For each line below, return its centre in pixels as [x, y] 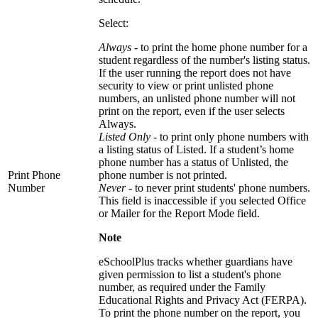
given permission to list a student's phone [190, 275]
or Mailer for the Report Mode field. [179, 214]
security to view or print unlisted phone [186, 86]
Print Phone [34, 175]
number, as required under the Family [182, 287]
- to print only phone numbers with [230, 137]
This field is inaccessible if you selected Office [202, 201]
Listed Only [125, 137]
